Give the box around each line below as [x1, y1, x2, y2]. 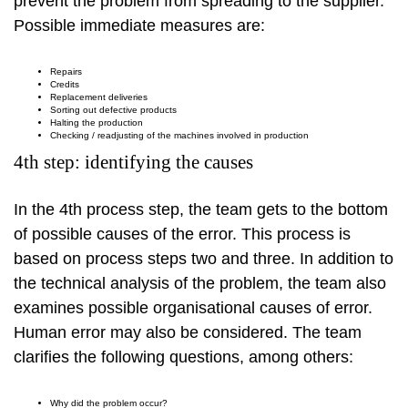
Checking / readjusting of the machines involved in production [50, 129, 309, 140]
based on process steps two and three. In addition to [14, 250, 393, 269]
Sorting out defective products [50, 104, 177, 115]
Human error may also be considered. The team [14, 323, 362, 342]
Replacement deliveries [50, 91, 148, 102]
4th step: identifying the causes [14, 151, 253, 174]
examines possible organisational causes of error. [14, 299, 372, 318]
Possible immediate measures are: [14, 15, 265, 35]
